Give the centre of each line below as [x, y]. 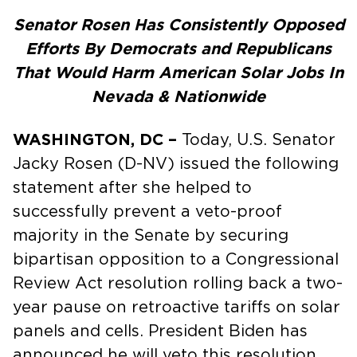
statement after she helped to [132, 188]
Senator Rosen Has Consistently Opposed [178, 25]
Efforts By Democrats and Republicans [178, 49]
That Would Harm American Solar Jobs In [178, 73]
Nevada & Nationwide [178, 97]
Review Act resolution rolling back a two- [178, 283]
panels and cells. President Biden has [160, 331]
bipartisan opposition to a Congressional [176, 259]
